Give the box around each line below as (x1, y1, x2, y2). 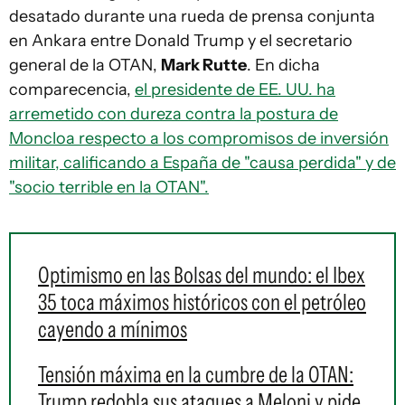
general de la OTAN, (9, 55, 161, 76)
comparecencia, (9, 80, 135, 100)
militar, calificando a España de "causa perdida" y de (9, 153, 396, 174)
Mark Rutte (161, 55, 247, 76)
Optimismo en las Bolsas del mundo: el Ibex (38, 261, 365, 289)
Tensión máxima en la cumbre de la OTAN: (38, 361, 353, 389)
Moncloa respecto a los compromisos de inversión (9, 128, 389, 149)
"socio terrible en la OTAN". (9, 177, 209, 198)
